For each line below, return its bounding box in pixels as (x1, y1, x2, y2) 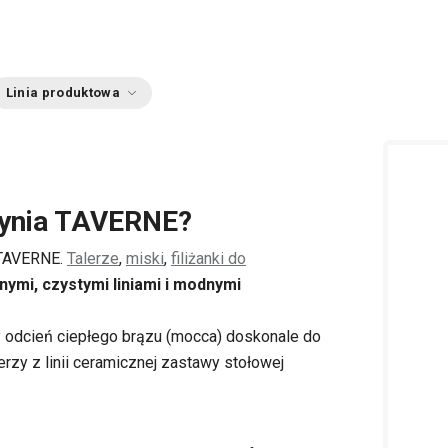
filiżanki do (171, 249, 246, 268)
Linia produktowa (5, 85, 120, 100)
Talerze (67, 249, 119, 268)
